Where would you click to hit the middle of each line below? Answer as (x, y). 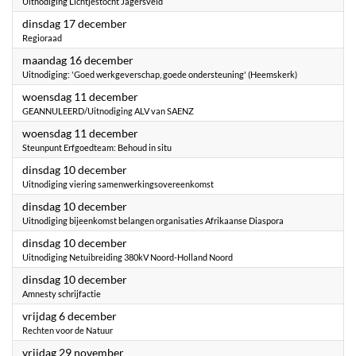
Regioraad (42, 38)
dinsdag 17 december (75, 23)
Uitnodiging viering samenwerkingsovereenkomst (118, 184)
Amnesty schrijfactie (62, 294)
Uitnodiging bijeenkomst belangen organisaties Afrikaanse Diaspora (153, 221)
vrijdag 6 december (70, 316)
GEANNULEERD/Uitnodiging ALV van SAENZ (108, 111)
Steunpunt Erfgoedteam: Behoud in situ (97, 147)
